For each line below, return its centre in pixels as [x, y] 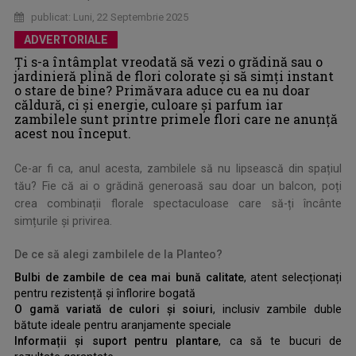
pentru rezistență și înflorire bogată [105, 294]
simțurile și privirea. [63, 221]
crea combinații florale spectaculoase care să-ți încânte [178, 204]
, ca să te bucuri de [281, 341]
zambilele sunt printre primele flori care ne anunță [176, 119]
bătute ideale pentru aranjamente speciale [123, 325]
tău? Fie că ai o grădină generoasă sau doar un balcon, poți [178, 186]
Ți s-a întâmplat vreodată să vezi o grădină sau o [168, 62]
